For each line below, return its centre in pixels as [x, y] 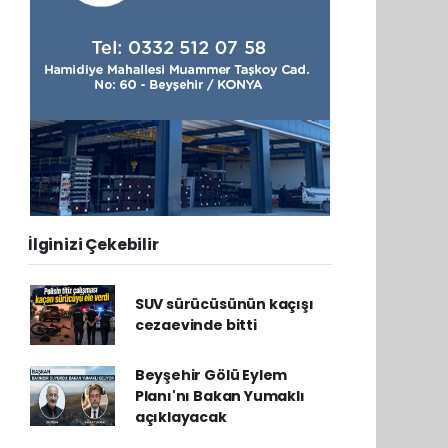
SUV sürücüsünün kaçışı [224, 303]
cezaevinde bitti [195, 324]
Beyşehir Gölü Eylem [211, 374]
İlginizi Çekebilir [93, 244]
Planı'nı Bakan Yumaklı [219, 395]
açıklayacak [180, 416]
